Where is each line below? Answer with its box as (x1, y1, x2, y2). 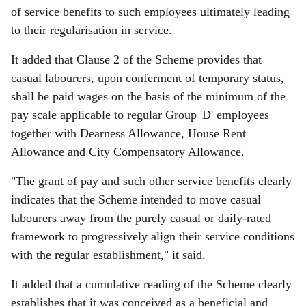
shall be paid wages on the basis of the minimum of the (11, 89, 286, 103)
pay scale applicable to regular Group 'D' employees (11, 108, 269, 122)
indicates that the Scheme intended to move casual (11, 193, 261, 206)
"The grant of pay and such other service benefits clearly (11, 174, 292, 188)
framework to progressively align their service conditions (11, 229, 294, 243)
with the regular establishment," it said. (11, 248, 206, 262)
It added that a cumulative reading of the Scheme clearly (11, 277, 292, 291)
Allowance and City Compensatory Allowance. (11, 145, 245, 158)
